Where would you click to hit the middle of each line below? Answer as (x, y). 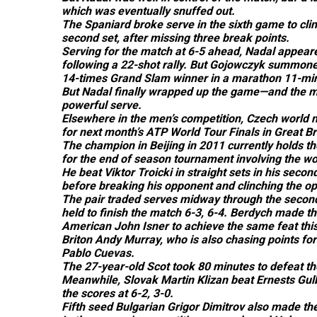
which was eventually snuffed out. (148, 11)
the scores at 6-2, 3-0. (117, 293)
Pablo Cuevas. (98, 253)
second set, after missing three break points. (175, 38)
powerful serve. (102, 105)
